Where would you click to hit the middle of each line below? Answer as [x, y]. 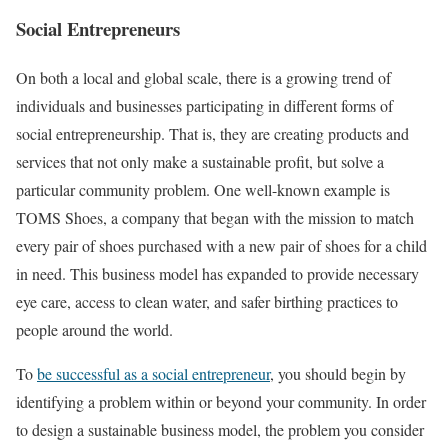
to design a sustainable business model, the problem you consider [220, 429]
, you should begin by [338, 373]
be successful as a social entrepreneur [153, 373]
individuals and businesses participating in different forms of [204, 105]
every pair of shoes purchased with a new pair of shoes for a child [221, 245]
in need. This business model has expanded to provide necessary [217, 273]
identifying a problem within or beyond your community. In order [221, 401]
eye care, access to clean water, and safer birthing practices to [207, 301]
